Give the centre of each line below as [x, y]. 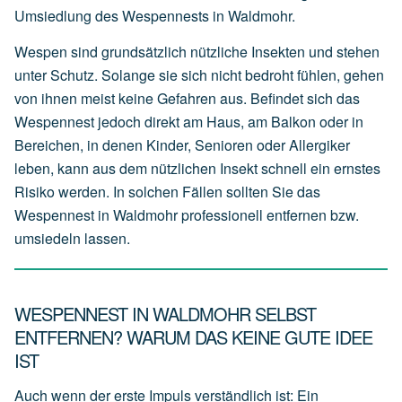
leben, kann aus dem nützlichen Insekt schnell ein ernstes [197, 168]
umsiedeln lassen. [72, 238]
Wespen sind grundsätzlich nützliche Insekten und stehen [197, 51]
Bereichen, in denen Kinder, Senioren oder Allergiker [182, 144]
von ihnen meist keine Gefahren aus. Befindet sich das [187, 98]
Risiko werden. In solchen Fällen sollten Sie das [167, 191]
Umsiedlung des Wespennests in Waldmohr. [155, 16]
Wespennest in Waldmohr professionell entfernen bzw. [187, 214]
